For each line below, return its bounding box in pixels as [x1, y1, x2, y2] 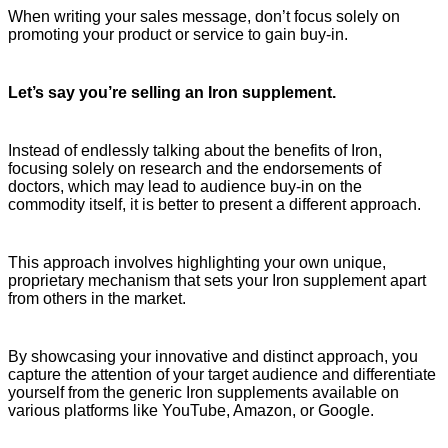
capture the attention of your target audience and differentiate [8, 366, 436, 384]
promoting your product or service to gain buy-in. [8, 26, 348, 44]
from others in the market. [8, 290, 186, 308]
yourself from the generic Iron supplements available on [8, 384, 399, 402]
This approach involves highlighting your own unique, [8, 254, 386, 272]
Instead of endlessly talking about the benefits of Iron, [8, 142, 382, 160]
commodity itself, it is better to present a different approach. [8, 196, 421, 214]
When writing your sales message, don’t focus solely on [8, 8, 400, 26]
